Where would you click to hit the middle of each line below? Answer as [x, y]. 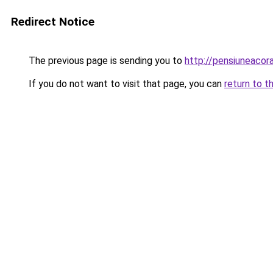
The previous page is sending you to [105, 61]
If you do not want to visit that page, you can [125, 84]
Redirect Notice [53, 22]
